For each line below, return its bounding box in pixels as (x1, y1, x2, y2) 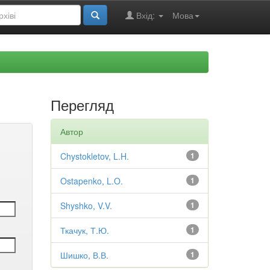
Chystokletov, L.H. (60, 150, 129, 162)
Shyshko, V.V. (60, 199, 112, 212)
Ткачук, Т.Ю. (60, 224, 109, 236)
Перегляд (50, 94, 114, 115)
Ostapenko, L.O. (60, 175, 123, 187)
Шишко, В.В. (60, 249, 108, 261)
